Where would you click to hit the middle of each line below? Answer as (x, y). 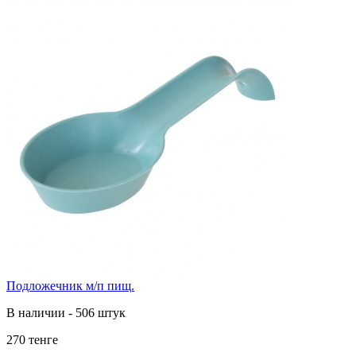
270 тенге (32, 339)
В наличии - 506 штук (66, 312)
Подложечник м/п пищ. (70, 285)
